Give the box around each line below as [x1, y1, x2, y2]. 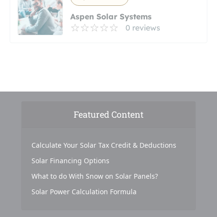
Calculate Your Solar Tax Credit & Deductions [31, 140, 176, 150]
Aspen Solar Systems [70, 12, 152, 22]
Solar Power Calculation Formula [31, 186, 137, 196]
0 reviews [125, 23, 160, 33]
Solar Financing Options [31, 155, 109, 165]
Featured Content [74, 108, 143, 120]
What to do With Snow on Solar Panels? [31, 171, 158, 181]
